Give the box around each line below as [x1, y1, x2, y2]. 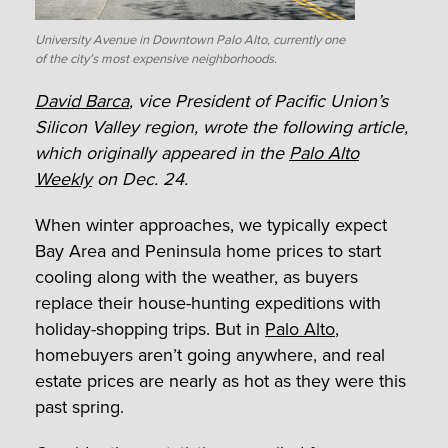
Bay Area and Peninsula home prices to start [35, 237, 381, 264]
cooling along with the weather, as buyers [35, 263, 358, 290]
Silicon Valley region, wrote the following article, [35, 113, 408, 140]
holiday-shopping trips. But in [35, 315, 265, 342]
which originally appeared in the [35, 139, 289, 166]
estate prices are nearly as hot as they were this [35, 367, 406, 394]
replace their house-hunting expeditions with [35, 289, 381, 316]
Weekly [35, 165, 92, 192]
